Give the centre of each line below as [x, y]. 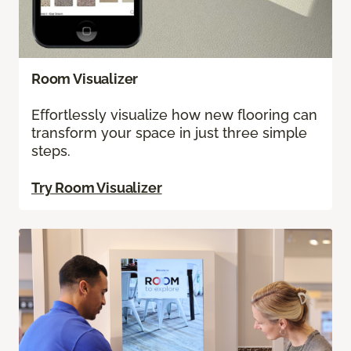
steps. [51, 150]
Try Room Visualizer [97, 187]
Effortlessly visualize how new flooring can [174, 114]
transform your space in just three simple [169, 132]
